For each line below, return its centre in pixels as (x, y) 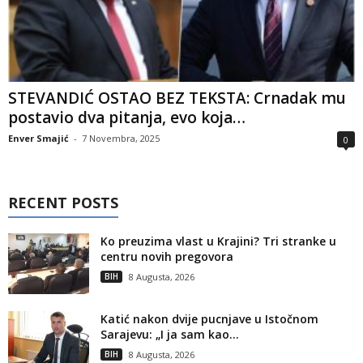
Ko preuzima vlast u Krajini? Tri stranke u (218, 241)
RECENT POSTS (63, 203)
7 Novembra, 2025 (121, 139)
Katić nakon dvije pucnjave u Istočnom (209, 319)
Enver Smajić (38, 139)
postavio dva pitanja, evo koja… (127, 118)
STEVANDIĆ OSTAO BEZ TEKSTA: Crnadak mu (177, 98)
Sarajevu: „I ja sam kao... (170, 335)
